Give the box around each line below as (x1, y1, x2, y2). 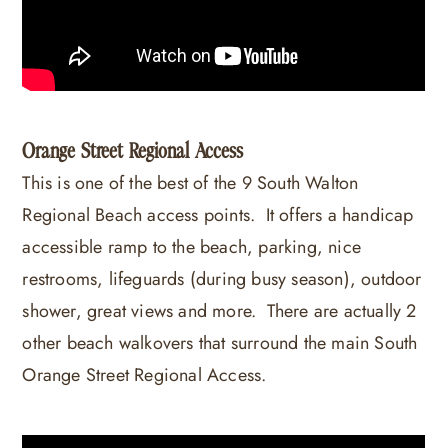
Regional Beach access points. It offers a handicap (22, 201, 414, 228)
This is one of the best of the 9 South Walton (22, 169, 359, 196)
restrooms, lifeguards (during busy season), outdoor (22, 265, 422, 292)
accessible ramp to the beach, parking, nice (22, 233, 361, 260)
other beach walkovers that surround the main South (22, 329, 418, 356)
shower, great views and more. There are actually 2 (22, 297, 417, 324)
